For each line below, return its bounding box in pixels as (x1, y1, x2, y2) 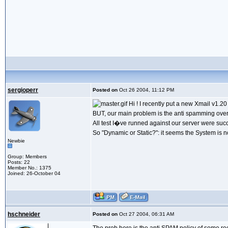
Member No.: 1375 (8, 165, 51, 171)
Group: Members (8, 154, 47, 160)
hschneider (8, 211, 40, 218)
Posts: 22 (8, 159, 30, 165)
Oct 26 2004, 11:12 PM (118, 87, 174, 93)
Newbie (8, 138, 25, 144)
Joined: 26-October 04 (8, 170, 61, 177)
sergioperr (8, 87, 38, 94)
